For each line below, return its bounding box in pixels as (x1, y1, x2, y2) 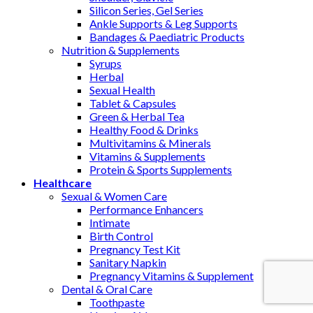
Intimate (89, 215, 130, 229)
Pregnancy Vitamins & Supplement (89, 268, 254, 282)
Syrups (89, 56, 122, 70)
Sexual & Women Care (61, 189, 167, 203)
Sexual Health (89, 82, 155, 96)
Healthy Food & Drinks (89, 122, 198, 136)
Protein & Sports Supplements (89, 162, 232, 176)
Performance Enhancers (89, 202, 203, 216)
